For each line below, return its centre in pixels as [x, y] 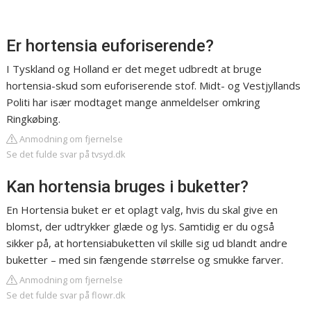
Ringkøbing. [34, 119]
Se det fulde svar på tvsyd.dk [66, 154]
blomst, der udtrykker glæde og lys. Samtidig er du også [141, 227]
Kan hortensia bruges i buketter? [128, 187]
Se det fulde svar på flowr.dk [66, 295]
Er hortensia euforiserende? [110, 46]
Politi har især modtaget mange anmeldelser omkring [134, 102]
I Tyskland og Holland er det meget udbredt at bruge [134, 69]
